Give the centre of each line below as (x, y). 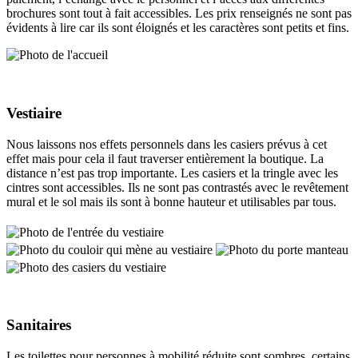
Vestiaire (34, 113)
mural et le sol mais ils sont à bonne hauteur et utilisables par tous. (171, 201)
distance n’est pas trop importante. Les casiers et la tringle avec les (172, 173)
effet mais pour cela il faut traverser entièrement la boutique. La (165, 158)
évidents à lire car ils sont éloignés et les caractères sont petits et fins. (178, 28)
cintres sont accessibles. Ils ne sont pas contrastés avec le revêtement (177, 187)
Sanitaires (39, 325)
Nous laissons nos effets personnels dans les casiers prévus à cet (167, 144)
